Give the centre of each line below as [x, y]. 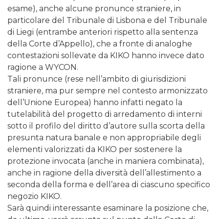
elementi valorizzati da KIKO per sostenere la [95, 150]
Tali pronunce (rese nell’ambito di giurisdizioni [97, 79]
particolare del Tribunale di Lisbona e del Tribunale [107, 21]
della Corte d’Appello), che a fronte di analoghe [100, 44]
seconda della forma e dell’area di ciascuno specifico [109, 185]
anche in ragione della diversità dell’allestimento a [104, 173]
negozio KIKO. [34, 197]
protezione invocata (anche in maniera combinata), [106, 161]
